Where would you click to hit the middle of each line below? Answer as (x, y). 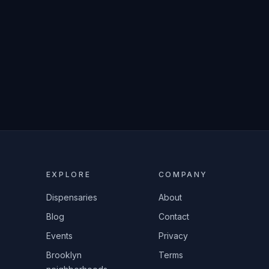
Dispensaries (71, 197)
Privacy (173, 236)
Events (59, 236)
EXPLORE (68, 174)
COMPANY (183, 174)
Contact (174, 216)
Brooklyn (64, 255)
